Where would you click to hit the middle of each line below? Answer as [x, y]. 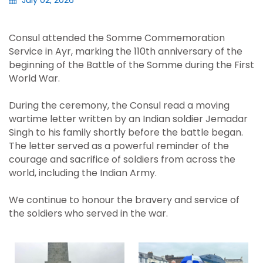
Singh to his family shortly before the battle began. [126, 132]
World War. [34, 78]
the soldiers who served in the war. [88, 213]
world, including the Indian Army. [83, 173]
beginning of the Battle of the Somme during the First [131, 65]
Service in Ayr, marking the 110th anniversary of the [126, 51]
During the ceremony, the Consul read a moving [119, 105]
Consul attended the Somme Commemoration [117, 38]
